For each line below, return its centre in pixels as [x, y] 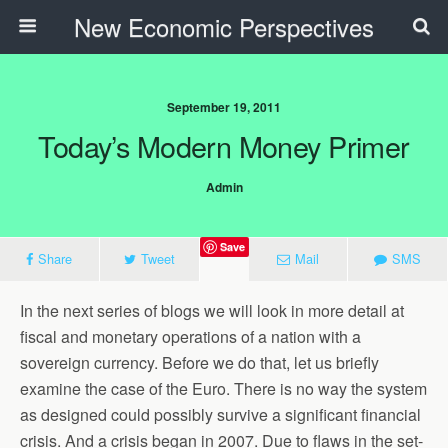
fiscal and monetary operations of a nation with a [190, 336]
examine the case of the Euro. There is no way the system [223, 388]
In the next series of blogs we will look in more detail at [212, 310]
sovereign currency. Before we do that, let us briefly [199, 362]
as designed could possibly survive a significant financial [220, 414]
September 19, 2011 [224, 107]
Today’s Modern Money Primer [224, 145]
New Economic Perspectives [224, 26]
